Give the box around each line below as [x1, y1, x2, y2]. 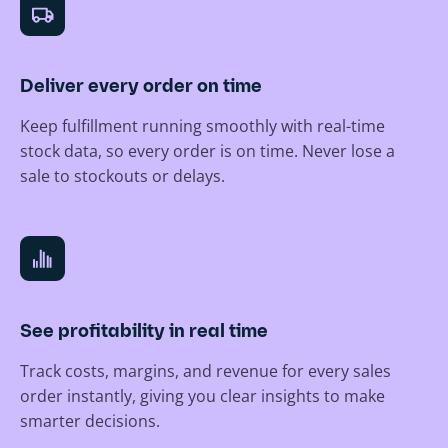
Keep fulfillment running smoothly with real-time [20, 115, 385, 138]
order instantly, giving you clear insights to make [20, 385, 385, 408]
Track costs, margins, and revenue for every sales [20, 360, 391, 383]
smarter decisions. [20, 410, 160, 433]
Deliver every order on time [20, 78, 262, 98]
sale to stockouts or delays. [20, 165, 225, 188]
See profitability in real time [20, 323, 268, 343]
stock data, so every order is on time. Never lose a [20, 140, 395, 163]
